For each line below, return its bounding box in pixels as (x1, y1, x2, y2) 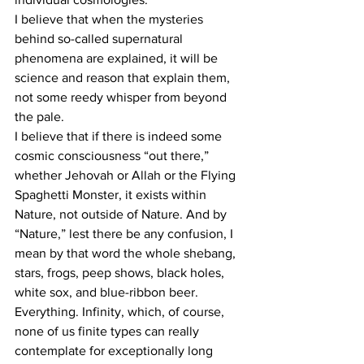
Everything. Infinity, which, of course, (15, 305, 227, 319)
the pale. (15, 110, 64, 124)
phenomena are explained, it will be (15, 51, 221, 66)
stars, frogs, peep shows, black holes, (15, 266, 227, 280)
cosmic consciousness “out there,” (15, 149, 212, 163)
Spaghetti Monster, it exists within (15, 188, 210, 202)
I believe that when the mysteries (15, 12, 206, 27)
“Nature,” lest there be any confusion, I (15, 227, 236, 241)
